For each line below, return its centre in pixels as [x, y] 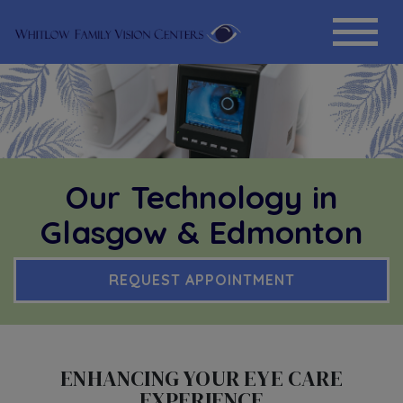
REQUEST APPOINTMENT [201, 280]
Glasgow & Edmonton [201, 232]
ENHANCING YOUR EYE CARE [201, 378]
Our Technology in [201, 197]
